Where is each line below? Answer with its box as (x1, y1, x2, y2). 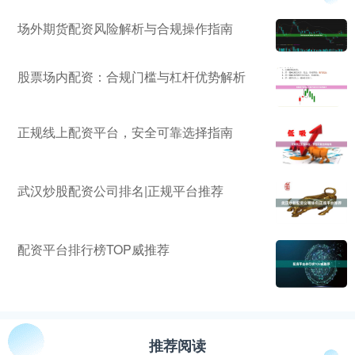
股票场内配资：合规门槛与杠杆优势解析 (17, 67, 246, 86)
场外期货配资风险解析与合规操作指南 (17, 19, 233, 38)
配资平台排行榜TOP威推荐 (17, 240, 170, 259)
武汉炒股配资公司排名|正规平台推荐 (17, 181, 223, 200)
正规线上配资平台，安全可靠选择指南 (17, 122, 233, 141)
